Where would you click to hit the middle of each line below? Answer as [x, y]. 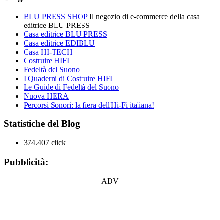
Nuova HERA [46, 96]
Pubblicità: [26, 162]
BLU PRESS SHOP [55, 16]
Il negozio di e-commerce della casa [144, 16]
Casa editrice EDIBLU [59, 43]
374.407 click [45, 143]
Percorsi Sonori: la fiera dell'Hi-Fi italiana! [89, 105]
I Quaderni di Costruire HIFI [68, 78]
